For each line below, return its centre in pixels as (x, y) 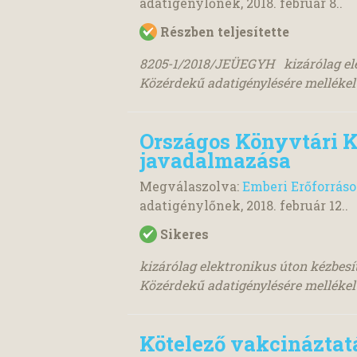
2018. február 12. (296, 205)
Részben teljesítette (225, 32)
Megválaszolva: (191, 186)
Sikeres (184, 233)
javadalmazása (215, 161)
